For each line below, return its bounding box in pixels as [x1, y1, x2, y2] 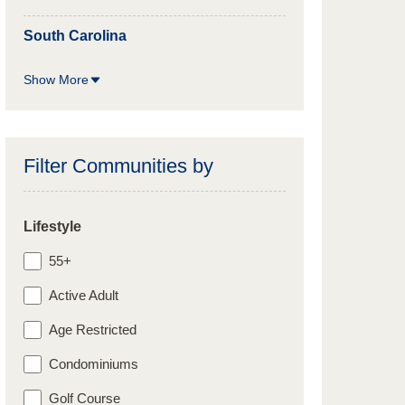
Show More [24, 72, 89, 87]
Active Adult [49, 287, 118, 303]
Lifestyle [24, 219, 81, 234]
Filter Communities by [24, 155, 213, 177]
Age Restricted [49, 322, 137, 337]
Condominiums [49, 356, 138, 372]
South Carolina [24, 28, 127, 43]
